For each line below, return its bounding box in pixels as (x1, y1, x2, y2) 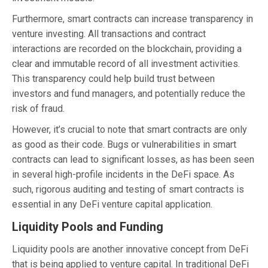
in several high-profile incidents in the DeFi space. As (12, 168, 234, 180)
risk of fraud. (12, 102, 65, 114)
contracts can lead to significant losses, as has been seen (12, 153, 254, 165)
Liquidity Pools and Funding (12, 219, 163, 234)
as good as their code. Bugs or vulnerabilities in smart (12, 138, 236, 150)
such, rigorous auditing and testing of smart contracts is (12, 183, 244, 195)
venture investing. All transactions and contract (12, 28, 206, 39)
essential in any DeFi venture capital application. (12, 198, 212, 210)
